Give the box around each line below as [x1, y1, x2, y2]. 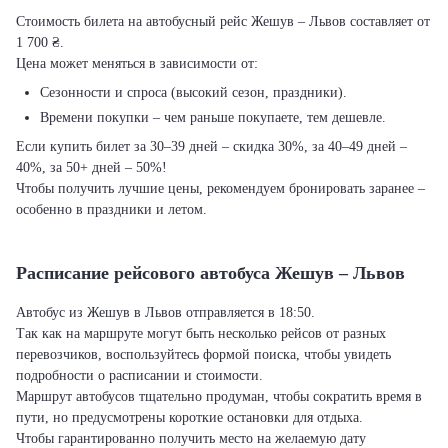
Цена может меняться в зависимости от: [16, 56, 258, 71]
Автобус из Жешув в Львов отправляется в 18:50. [16, 305, 315, 320]
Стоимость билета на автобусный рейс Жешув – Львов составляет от [16, 14, 430, 29]
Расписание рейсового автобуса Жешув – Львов [16, 263, 405, 283]
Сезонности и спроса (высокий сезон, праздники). [40, 85, 347, 100]
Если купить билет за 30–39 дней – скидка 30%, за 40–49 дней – [16, 139, 407, 154]
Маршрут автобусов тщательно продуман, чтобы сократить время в [16, 389, 422, 404]
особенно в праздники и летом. [16, 202, 207, 217]
